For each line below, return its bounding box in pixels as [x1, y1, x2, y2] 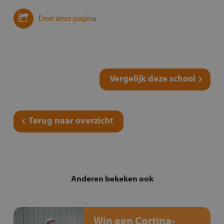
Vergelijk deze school [109, 72, 196, 84]
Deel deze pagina [38, 13, 96, 23]
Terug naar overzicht [28, 114, 113, 126]
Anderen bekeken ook [70, 173, 153, 184]
